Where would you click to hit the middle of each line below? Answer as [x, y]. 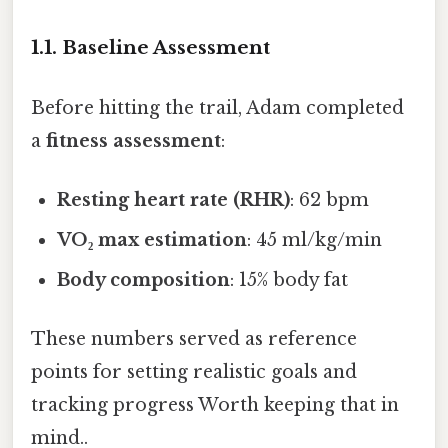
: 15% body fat [289, 279]
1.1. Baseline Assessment [150, 48]
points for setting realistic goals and [194, 372]
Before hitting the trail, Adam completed [217, 107]
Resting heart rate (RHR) [174, 199]
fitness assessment [133, 140]
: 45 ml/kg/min [315, 239]
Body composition [144, 279]
